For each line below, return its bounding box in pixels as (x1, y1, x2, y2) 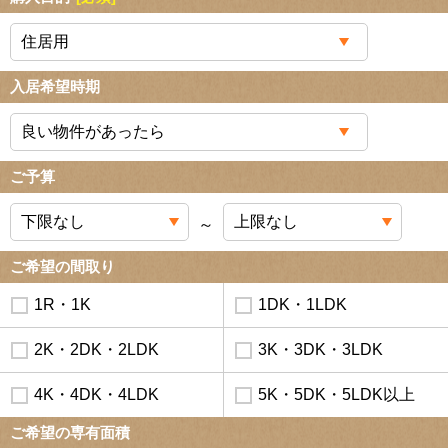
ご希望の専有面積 (10, 424, 130, 442)
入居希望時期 (10, 78, 100, 96)
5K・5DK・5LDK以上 (258, 386, 415, 404)
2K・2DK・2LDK (34, 341, 159, 359)
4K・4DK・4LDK (34, 386, 159, 404)
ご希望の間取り (10, 258, 115, 276)
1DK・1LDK (258, 296, 347, 314)
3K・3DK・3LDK (258, 341, 383, 359)
